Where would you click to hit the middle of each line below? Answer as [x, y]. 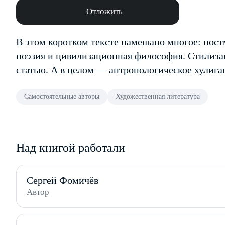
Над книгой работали [71, 148]
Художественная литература [158, 97]
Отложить [104, 11]
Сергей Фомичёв [63, 180]
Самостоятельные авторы [62, 97]
